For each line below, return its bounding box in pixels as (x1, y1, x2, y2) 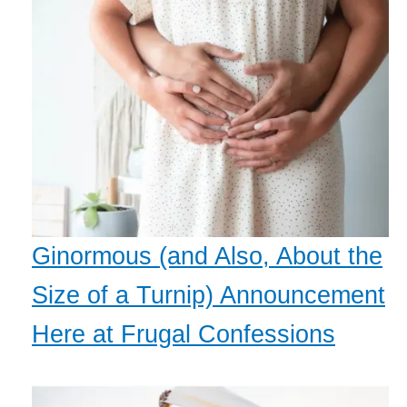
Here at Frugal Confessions (32, 320, 335, 348)
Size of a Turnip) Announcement (32, 281, 385, 309)
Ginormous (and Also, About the (32, 242, 382, 270)
